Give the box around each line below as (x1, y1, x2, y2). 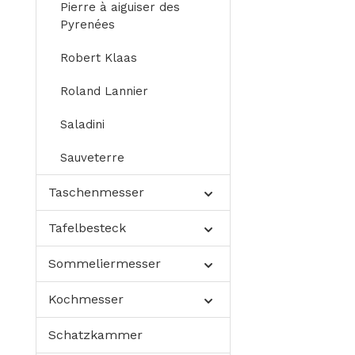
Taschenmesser (48, 185, 144, 200)
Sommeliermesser (48, 256, 161, 272)
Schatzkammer (48, 327, 143, 343)
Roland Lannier (60, 84, 148, 99)
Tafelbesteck (48, 220, 126, 236)
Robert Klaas (60, 51, 137, 66)
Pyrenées (60, 17, 115, 32)
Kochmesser (48, 292, 124, 307)
